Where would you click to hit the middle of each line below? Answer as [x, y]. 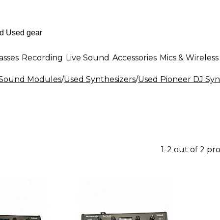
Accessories [135, 57]
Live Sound [88, 57]
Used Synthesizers [100, 79]
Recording [42, 57]
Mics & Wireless [189, 57]
